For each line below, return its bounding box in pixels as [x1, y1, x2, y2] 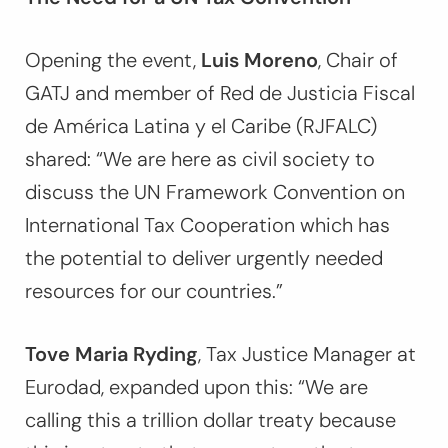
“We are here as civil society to [96, 146, 375, 173]
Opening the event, [25, 47, 201, 74]
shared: [25, 146, 96, 173]
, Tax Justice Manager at [198, 341, 416, 368]
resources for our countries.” [25, 278, 288, 305]
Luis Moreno [201, 47, 318, 74]
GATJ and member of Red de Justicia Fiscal [25, 80, 415, 107]
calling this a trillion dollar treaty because [25, 407, 396, 434]
